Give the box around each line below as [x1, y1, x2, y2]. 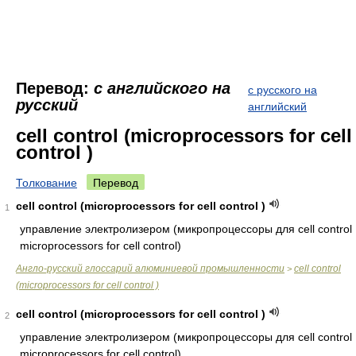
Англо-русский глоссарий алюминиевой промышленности [16, 263, 284, 274]
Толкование [16, 176, 77, 189]
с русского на [248, 83, 317, 96]
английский [248, 100, 307, 113]
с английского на [94, 79, 230, 97]
